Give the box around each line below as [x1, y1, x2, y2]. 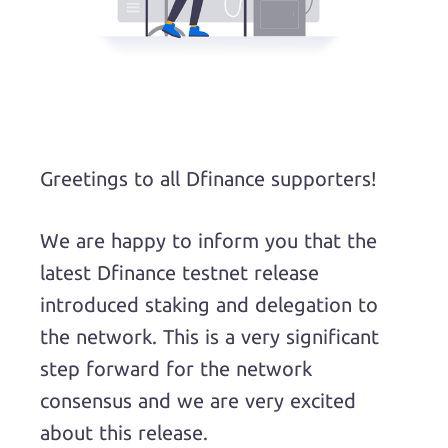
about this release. [40, 421, 208, 444]
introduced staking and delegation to [40, 293, 378, 316]
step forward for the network [40, 357, 312, 380]
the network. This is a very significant [40, 325, 379, 348]
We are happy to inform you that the [40, 229, 377, 252]
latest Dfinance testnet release [40, 261, 319, 284]
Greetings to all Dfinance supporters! [40, 167, 377, 190]
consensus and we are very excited [40, 389, 356, 412]
